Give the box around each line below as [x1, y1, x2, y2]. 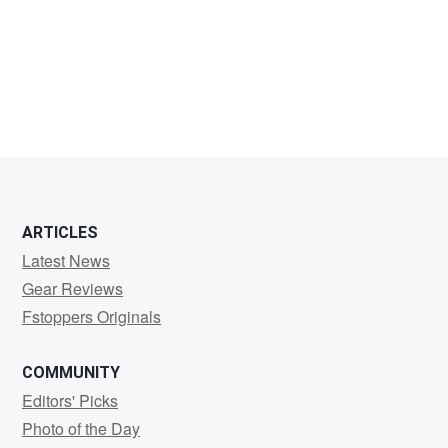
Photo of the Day [22, 417, 140, 441]
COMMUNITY [22, 363, 120, 383]
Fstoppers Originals [22, 305, 161, 329]
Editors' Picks [22, 389, 118, 413]
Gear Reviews [22, 277, 123, 301]
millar [12, 126, 89, 171]
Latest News [22, 249, 110, 273]
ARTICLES [22, 223, 98, 243]
